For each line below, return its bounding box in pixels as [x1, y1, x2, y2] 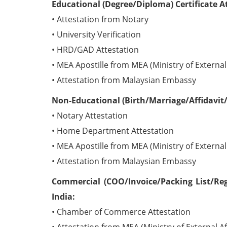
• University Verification [52, 29, 141, 40]
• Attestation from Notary [52, 14, 148, 25]
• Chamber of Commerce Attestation [52, 206, 191, 217]
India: [52, 191, 75, 202]
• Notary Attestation [52, 110, 128, 121]
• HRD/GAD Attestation [52, 44, 139, 55]
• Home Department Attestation [52, 125, 174, 136]
